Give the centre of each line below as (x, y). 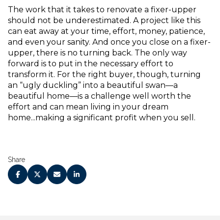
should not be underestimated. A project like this (104, 20)
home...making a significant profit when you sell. (102, 117)
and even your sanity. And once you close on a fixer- (109, 42)
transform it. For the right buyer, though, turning (104, 74)
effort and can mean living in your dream (88, 107)
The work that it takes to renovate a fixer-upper (102, 9)
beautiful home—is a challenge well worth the (99, 96)
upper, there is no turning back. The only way (97, 53)
